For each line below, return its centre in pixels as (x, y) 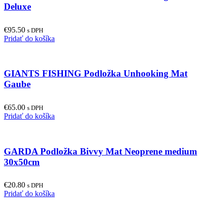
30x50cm (22, 162)
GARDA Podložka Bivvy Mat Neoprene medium (101, 151)
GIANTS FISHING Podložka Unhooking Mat (96, 74)
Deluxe (17, 6)
